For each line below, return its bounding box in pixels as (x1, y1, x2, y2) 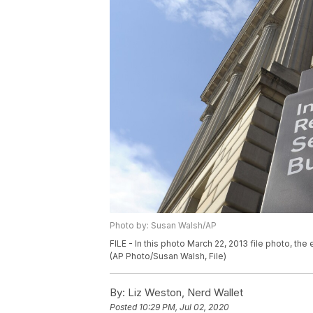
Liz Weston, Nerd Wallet (125, 286, 243, 300)
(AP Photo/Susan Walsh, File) (110, 251, 226, 262)
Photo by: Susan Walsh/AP (110, 220, 217, 231)
